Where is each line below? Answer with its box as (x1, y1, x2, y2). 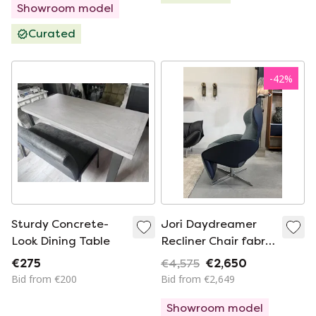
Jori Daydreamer (161, 217, 257, 231)
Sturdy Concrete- (11, 217, 109, 231)
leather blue (161, 251, 229, 265)
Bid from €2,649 (161, 272, 235, 286)
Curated (28, 27, 75, 40)
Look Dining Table (11, 234, 110, 248)
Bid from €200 (11, 272, 77, 286)
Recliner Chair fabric (161, 234, 274, 248)
